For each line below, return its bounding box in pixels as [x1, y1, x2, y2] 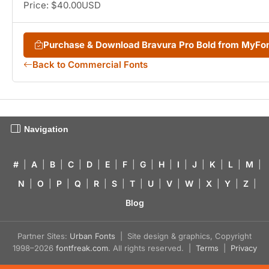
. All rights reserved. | [107, 243, 196, 253]
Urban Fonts [70, 231, 115, 241]
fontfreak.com [55, 243, 108, 253]
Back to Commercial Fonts [32, 58, 148, 70]
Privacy [230, 243, 257, 253]
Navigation [24, 124, 68, 134]
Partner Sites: [17, 231, 70, 241]
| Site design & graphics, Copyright [115, 231, 252, 241]
